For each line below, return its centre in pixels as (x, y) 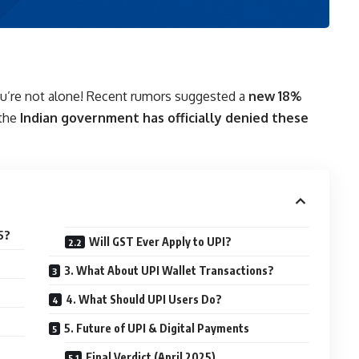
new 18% (275, 97)
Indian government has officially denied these (164, 118)
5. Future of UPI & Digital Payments (157, 329)
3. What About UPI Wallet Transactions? (169, 271)
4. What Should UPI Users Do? (144, 300)
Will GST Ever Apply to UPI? (161, 242)
